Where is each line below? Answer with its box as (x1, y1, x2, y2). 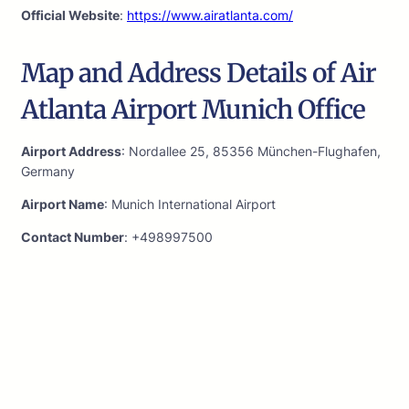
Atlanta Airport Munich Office (21, 93, 365, 127)
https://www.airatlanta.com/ (127, 7, 293, 24)
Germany (21, 163, 75, 180)
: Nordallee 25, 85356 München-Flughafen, (121, 143, 381, 160)
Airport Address (21, 143, 121, 160)
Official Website (21, 7, 120, 24)
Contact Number (21, 229, 124, 246)
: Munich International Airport (104, 196, 276, 213)
